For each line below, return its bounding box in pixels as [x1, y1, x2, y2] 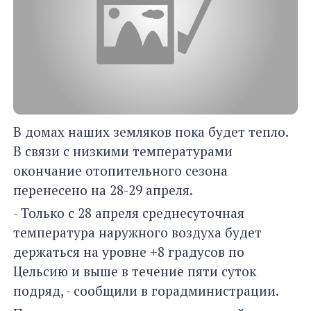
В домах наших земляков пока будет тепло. [13, 123, 288, 141]
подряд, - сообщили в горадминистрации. [13, 282, 279, 300]
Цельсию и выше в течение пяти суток [13, 262, 256, 280]
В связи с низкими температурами [13, 142, 233, 160]
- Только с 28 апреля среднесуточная [13, 204, 244, 222]
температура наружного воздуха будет [13, 224, 262, 242]
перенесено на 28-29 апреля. [13, 181, 193, 199]
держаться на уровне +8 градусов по [13, 243, 244, 261]
